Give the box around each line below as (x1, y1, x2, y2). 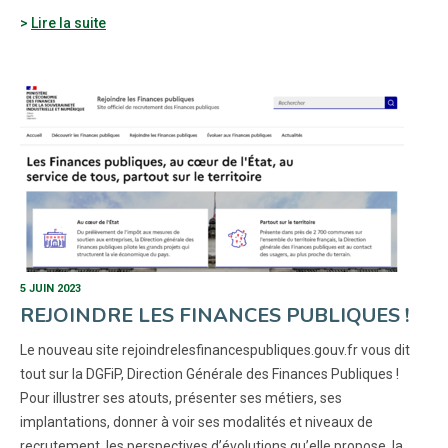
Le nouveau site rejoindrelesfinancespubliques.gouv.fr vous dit (20, 342, 410, 358)
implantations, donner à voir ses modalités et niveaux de (20, 414, 373, 430)
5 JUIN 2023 (20, 282, 81, 295)
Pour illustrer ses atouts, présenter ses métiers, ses (20, 390, 342, 406)
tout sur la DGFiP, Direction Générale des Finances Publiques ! (20, 366, 399, 382)
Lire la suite (31, 15, 106, 31)
